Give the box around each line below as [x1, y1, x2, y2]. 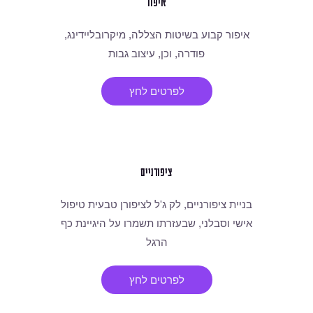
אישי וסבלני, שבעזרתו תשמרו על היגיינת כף [61, 217, 252, 229]
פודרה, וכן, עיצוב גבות [108, 47, 205, 59]
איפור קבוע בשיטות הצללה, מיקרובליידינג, [64, 28, 249, 41]
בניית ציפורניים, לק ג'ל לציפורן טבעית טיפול [61, 198, 252, 210]
